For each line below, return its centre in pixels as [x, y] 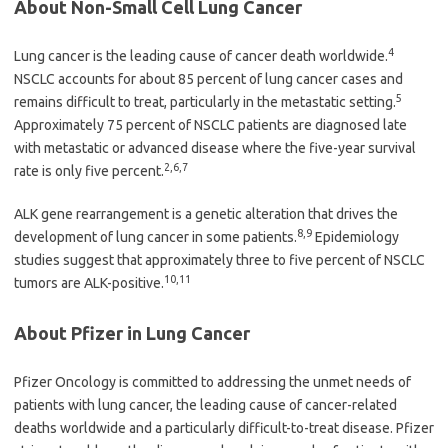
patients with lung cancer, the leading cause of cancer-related [205, 404]
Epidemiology [355, 236]
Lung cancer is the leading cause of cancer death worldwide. [201, 55]
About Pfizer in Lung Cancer [132, 332]
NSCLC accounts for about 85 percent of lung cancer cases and [208, 78]
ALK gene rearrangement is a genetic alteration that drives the [206, 213]
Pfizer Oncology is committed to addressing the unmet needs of [212, 381]
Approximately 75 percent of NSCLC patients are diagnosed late [210, 124]
